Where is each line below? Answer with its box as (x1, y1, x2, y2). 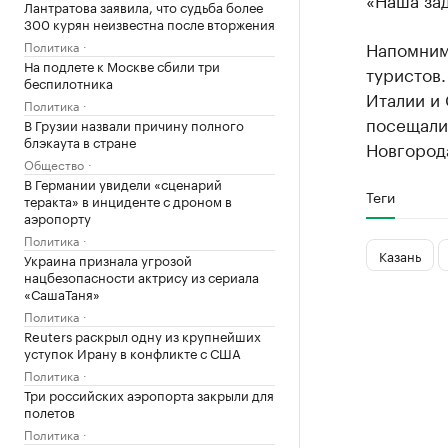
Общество (24, 154, 84, 173)
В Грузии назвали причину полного (24, 114, 244, 134)
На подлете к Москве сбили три (24, 55, 220, 75)
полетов (24, 401, 75, 421)
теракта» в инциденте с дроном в (24, 190, 232, 210)
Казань (378, 244, 421, 265)
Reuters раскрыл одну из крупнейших (24, 325, 261, 345)
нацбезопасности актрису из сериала (24, 266, 259, 286)
